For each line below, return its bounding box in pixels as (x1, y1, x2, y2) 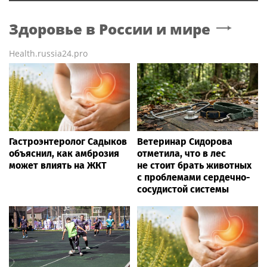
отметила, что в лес (137, 147, 226, 159)
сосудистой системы (137, 183, 229, 195)
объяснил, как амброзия (9, 147, 119, 159)
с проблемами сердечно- (137, 171, 250, 183)
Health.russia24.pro (9, 47, 88, 59)
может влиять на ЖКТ (9, 159, 107, 171)
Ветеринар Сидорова (137, 135, 232, 147)
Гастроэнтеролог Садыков (9, 135, 127, 147)
